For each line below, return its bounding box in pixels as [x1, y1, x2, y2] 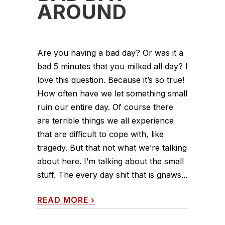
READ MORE [37, 194, 88, 205]
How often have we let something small [37, 88, 187, 98]
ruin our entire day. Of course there [37, 101, 173, 112]
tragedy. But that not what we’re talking [37, 142, 187, 153]
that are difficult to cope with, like [37, 129, 164, 139]
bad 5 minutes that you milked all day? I [37, 61, 188, 71]
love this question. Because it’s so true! [37, 74, 184, 85]
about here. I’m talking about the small [37, 156, 184, 166]
